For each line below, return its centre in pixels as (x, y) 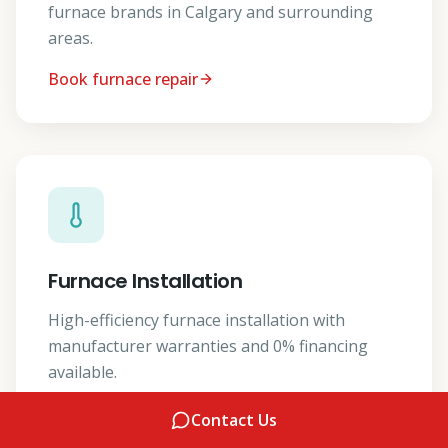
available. (82, 372)
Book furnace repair (123, 79)
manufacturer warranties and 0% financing (208, 346)
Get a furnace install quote (150, 413)
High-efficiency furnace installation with (196, 320)
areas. (70, 38)
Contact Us (234, 420)
